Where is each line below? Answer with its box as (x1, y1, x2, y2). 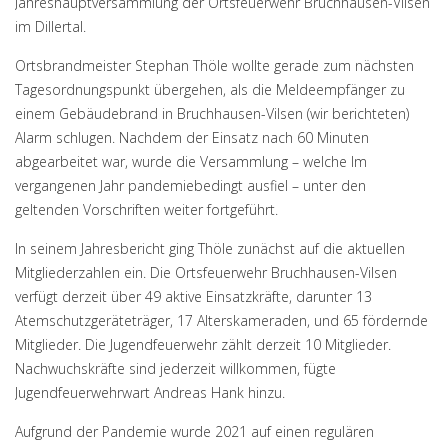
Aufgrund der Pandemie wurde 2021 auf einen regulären (15, 422, 374, 441)
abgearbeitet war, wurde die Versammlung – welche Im (15, 152, 367, 171)
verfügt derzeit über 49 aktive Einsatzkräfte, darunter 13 (15, 287, 372, 306)
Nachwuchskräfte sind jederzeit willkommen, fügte (15, 359, 336, 378)
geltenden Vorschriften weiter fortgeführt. (15, 200, 278, 219)
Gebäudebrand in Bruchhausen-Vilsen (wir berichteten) (59, 104, 409, 123)
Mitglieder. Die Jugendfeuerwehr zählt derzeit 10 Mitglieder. (15, 335, 391, 354)
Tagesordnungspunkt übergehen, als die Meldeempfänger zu (15, 80, 405, 99)
